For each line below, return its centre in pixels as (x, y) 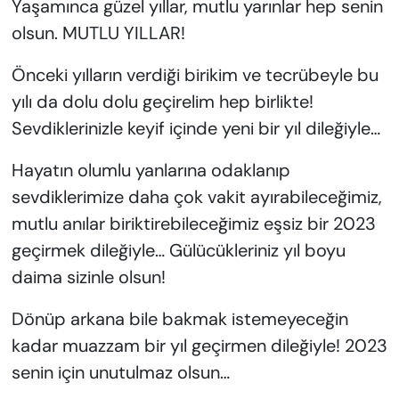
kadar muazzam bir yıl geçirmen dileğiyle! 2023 (199, 346)
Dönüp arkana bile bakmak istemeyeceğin (179, 319)
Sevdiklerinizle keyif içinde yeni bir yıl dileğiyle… (195, 129)
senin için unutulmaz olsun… (120, 373)
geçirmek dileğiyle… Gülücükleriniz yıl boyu (178, 251)
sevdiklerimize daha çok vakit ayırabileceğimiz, (196, 197)
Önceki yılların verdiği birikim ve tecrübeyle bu (195, 75)
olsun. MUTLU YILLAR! (98, 33)
